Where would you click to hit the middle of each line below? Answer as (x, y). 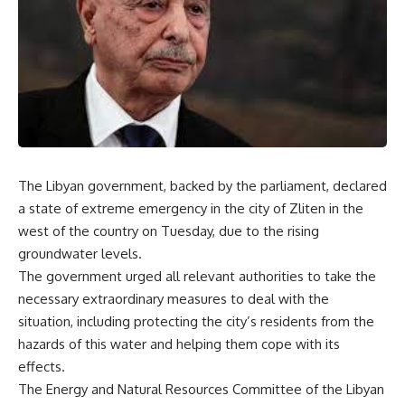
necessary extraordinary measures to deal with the (174, 299)
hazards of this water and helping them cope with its (179, 344)
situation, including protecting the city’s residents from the (196, 322)
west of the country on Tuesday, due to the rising (169, 231)
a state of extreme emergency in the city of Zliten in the (191, 209)
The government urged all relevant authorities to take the (197, 277)
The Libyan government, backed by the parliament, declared (202, 186)
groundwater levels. (80, 254)
